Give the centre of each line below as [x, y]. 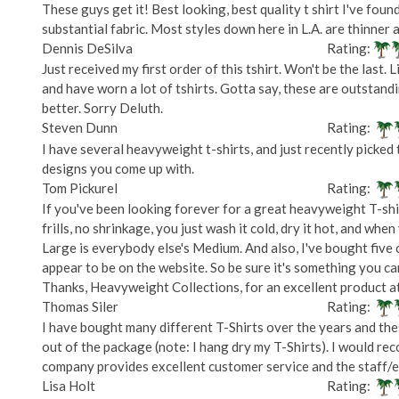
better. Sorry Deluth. [102, 108]
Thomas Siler [80, 306]
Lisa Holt [69, 385]
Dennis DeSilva [87, 49]
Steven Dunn [80, 128]
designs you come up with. [118, 168]
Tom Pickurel [80, 187]
